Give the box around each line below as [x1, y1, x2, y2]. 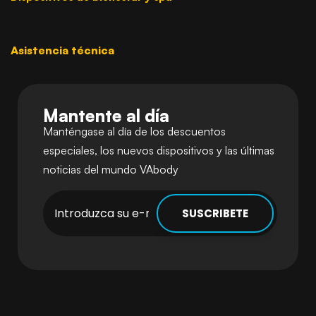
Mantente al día [43, 105, 169, 126]
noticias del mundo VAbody [43, 162, 178, 176]
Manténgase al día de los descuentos [43, 124, 226, 138]
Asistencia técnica [11, 43, 114, 57]
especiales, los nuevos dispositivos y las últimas [43, 143, 274, 157]
